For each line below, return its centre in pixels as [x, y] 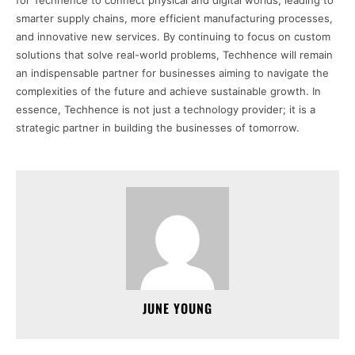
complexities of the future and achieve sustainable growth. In [168, 92]
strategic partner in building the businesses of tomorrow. [158, 128]
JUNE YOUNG [177, 309]
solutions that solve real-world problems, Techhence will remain [174, 55]
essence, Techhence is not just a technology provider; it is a [166, 110]
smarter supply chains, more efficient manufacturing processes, [174, 19]
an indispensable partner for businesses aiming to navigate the [172, 73]
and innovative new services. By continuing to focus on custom [173, 37]
